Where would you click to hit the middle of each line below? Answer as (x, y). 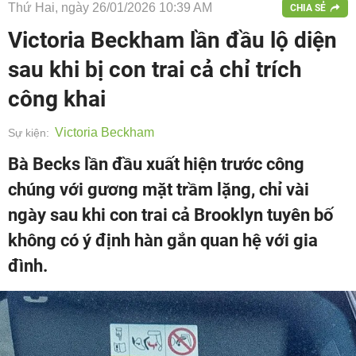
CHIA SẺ (308, 8)
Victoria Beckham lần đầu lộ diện (172, 40)
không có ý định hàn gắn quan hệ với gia (163, 240)
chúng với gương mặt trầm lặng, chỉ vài (159, 190)
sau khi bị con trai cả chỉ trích (155, 70)
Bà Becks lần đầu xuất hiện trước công (156, 164)
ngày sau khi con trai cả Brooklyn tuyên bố (170, 215)
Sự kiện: (29, 133)
